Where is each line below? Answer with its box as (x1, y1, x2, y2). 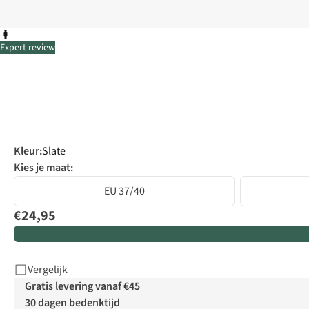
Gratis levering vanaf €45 (25, 279, 140, 295)
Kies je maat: (14, 160, 73, 176)
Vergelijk (28, 262, 68, 278)
